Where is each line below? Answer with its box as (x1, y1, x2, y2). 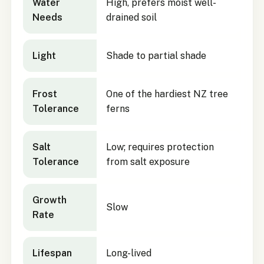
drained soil (105, 12, 157, 24)
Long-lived (105, 247, 151, 259)
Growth (32, 194, 67, 206)
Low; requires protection (105, 141, 214, 153)
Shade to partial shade (105, 50, 206, 62)
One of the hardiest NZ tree (105, 88, 228, 100)
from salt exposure (105, 156, 190, 168)
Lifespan (32, 247, 72, 259)
